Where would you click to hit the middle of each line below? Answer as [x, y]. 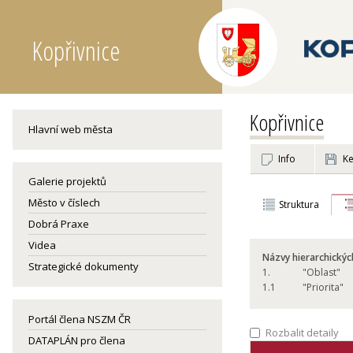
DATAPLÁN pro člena [77, 340]
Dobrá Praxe [59, 224]
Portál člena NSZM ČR [80, 319]
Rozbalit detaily [301, 333]
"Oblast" [321, 272]
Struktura [299, 204]
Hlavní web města [71, 129]
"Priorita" [323, 287]
